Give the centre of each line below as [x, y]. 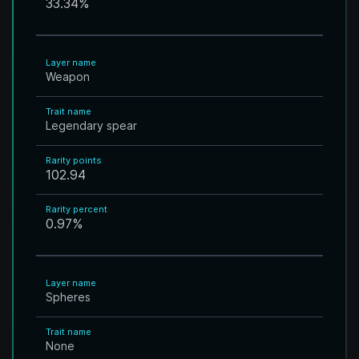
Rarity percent [77, 209]
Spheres [68, 297]
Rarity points [74, 160]
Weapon [68, 77]
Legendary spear [91, 125]
